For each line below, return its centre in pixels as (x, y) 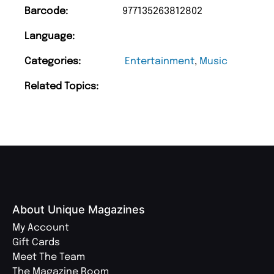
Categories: (53, 62)
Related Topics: (61, 87)
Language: (50, 37)
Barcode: (46, 12)
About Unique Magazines (79, 210)
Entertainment (160, 62)
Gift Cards (36, 243)
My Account (41, 228)
